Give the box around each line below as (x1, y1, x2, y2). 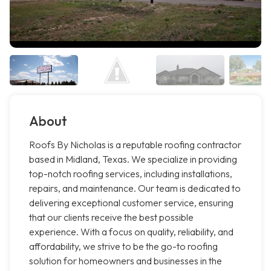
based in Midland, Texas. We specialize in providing (29, 153, 237, 166)
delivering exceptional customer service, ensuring (29, 197, 233, 209)
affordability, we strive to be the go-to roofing (29, 240, 218, 253)
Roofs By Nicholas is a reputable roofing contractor (29, 139, 241, 151)
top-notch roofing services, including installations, (29, 168, 232, 180)
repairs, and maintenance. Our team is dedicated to (29, 182, 241, 195)
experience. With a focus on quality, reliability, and (29, 226, 233, 238)
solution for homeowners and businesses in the (29, 255, 222, 267)
